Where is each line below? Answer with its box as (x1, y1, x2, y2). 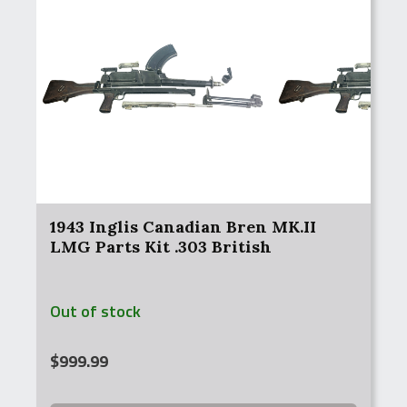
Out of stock (50, 299, 141, 323)
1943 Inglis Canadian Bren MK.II (50, 216, 316, 237)
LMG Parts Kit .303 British (50, 236, 272, 257)
